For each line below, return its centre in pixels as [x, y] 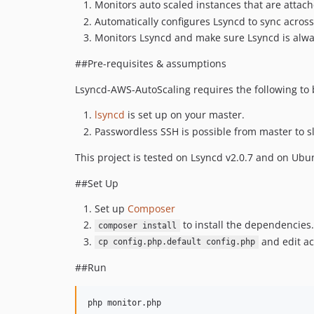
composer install [137, 226]
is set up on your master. [185, 115]
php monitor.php [124, 302]
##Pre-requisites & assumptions [151, 63]
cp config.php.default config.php [176, 242]
